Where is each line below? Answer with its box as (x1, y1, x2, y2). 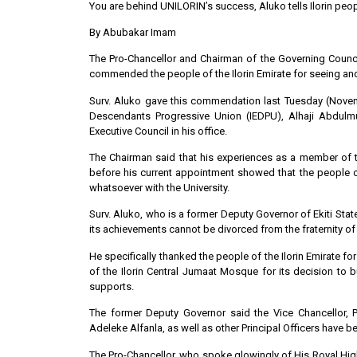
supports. (89, 280, 134, 292)
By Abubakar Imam (89, 25, 176, 38)
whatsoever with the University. (89, 182, 229, 194)
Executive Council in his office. (89, 124, 227, 137)
